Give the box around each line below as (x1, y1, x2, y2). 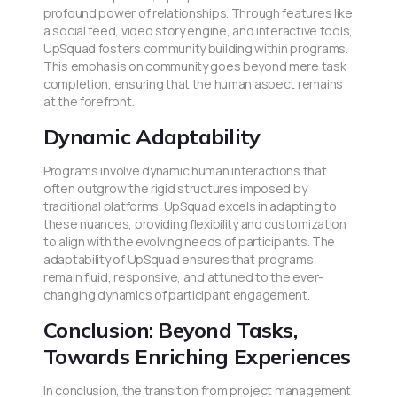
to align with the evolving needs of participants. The (43, 233, 336, 251)
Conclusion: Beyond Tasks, (43, 316, 297, 344)
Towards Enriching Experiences (43, 343, 351, 370)
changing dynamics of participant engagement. (43, 286, 310, 304)
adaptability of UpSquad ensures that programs (43, 251, 314, 269)
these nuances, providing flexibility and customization (43, 215, 346, 233)
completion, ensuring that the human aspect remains (43, 75, 343, 93)
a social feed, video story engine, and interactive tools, (43, 22, 353, 40)
